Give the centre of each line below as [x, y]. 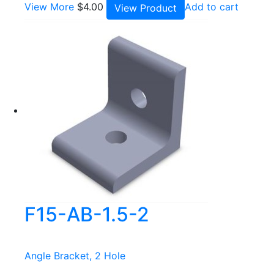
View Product [146, 8]
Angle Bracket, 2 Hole [75, 256]
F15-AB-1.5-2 [87, 215]
